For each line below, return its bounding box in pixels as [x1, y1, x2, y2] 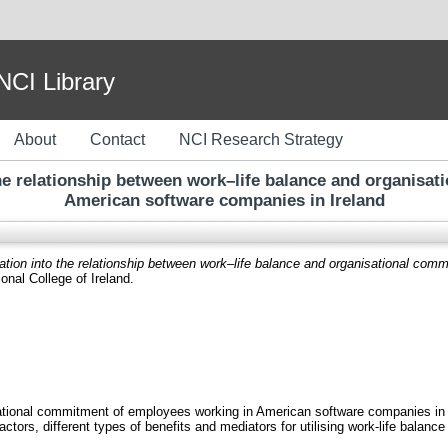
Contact [90, 131, 145, 148]
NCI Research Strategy [179, 131, 343, 148]
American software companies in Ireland [63, 191, 385, 210]
